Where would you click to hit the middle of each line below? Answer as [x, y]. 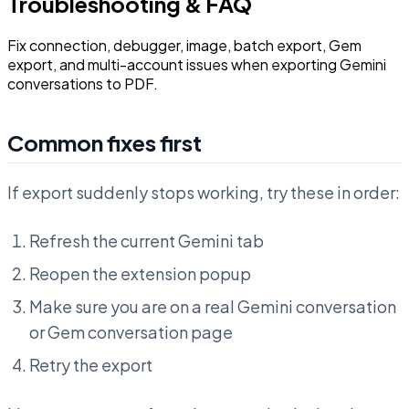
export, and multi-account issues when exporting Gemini [197, 65]
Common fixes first [105, 143]
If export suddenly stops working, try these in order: [204, 193]
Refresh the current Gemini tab [147, 241]
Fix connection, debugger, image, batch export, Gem [184, 46]
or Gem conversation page [131, 332]
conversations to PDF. [83, 84]
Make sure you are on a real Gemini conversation [213, 307]
